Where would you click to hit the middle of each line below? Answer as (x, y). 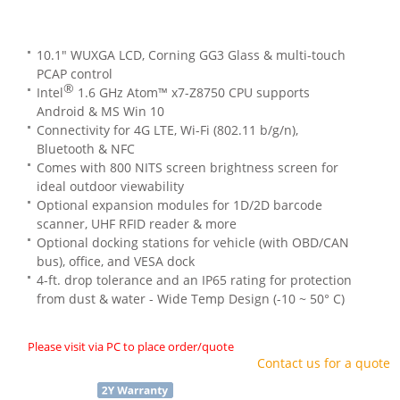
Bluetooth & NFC (86, 149)
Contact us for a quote (323, 363)
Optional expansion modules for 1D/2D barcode (180, 205)
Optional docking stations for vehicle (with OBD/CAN (193, 243)
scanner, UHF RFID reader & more (137, 224)
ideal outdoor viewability (111, 187)
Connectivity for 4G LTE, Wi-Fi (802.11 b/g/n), (168, 130)
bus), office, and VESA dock (116, 262)
